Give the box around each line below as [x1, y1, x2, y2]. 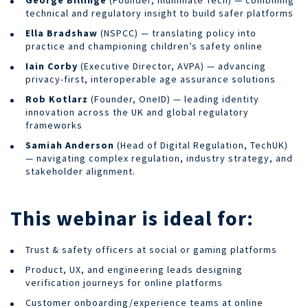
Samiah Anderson [25, 138, 114, 151]
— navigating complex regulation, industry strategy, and [25, 151, 293, 164]
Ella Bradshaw [25, 26, 98, 39]
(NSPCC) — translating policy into [98, 26, 256, 39]
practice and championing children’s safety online [25, 39, 263, 52]
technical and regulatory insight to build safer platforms [25, 6, 294, 19]
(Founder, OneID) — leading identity [88, 92, 259, 105]
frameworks [25, 118, 82, 131]
